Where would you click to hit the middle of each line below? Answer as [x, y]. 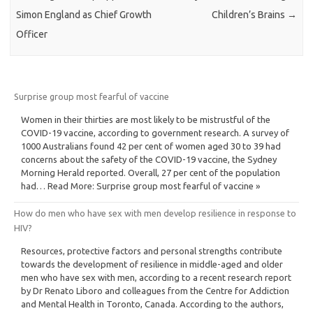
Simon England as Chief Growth [84, 15]
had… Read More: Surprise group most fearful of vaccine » [140, 185]
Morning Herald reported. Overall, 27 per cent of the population [151, 172]
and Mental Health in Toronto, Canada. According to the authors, [152, 304]
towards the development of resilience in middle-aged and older [152, 264]
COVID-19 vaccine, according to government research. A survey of [155, 132]
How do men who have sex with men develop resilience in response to [155, 213]
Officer [32, 35]
